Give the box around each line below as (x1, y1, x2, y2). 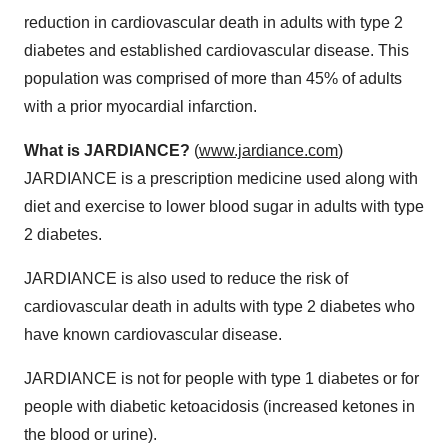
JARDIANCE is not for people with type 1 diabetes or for (24, 369, 419, 387)
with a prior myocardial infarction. (24, 97, 257, 115)
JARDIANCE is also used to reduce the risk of (24, 269, 348, 287)
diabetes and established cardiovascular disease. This (24, 41, 409, 59)
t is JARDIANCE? (58, 141, 190, 159)
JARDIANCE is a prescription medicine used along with (24, 169, 418, 187)
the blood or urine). (24, 425, 157, 443)
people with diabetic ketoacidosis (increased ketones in (24, 397, 415, 415)
